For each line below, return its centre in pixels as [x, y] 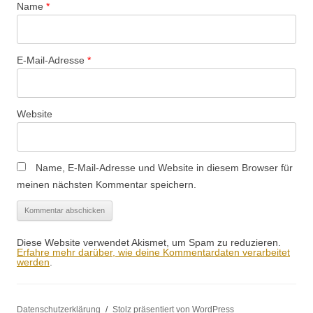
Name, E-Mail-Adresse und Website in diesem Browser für [164, 168]
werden [33, 262]
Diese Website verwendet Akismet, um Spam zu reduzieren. [149, 243]
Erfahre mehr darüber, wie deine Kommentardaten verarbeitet [153, 253]
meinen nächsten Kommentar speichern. [107, 185]
